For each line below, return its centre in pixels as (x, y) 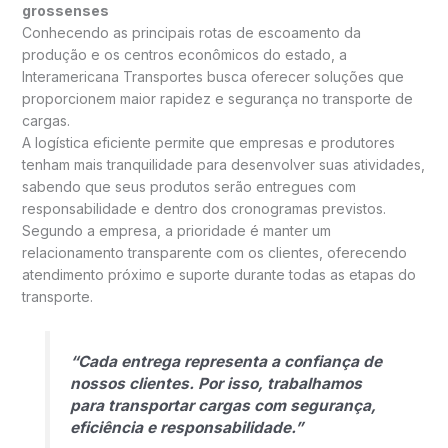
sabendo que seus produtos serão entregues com (188, 187)
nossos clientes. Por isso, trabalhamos (215, 384)
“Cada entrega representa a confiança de (225, 362)
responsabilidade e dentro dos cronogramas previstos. (203, 209)
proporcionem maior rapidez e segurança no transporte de (217, 99)
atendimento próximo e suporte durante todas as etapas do (218, 275)
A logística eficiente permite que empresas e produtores (208, 143)
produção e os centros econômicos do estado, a (184, 55)
